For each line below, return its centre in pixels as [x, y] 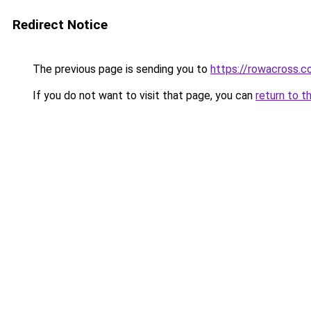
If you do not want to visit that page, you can [143, 95]
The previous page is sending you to [120, 69]
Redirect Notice [60, 25]
